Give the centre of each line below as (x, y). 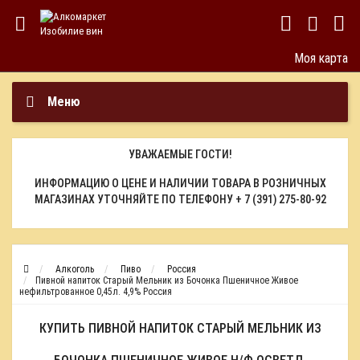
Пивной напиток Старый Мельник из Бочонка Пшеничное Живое (167, 280)
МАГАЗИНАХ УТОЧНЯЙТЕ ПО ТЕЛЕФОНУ (135, 199)
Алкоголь (75, 269)
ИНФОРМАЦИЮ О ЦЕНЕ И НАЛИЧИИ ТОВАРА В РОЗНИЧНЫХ (180, 183)
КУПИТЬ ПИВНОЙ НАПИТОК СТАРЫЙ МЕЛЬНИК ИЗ (180, 328)
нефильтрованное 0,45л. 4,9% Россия (96, 292)
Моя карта (321, 58)
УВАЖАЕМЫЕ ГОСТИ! (180, 154)
